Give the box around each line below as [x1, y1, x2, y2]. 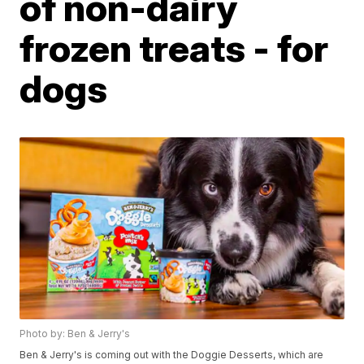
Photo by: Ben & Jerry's [19, 327, 131, 340]
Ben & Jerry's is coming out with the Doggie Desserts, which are [19, 349, 324, 362]
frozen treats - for [19, 25, 329, 71]
